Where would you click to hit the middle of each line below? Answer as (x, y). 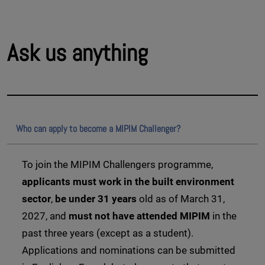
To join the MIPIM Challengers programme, (117, 165)
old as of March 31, (181, 199)
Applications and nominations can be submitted (129, 251)
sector (36, 199)
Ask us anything (77, 53)
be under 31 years (96, 199)
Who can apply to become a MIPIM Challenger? (98, 129)
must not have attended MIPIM (140, 216)
